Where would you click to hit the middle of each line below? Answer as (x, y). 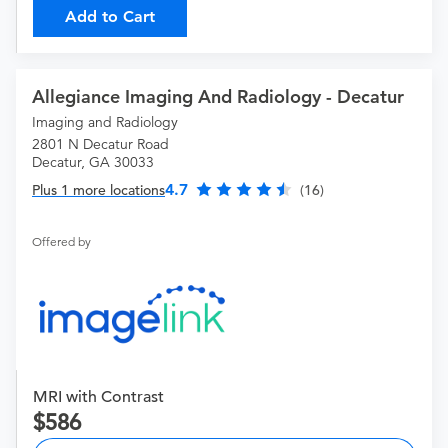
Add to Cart (110, 17)
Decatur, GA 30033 (93, 162)
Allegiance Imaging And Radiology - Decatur (218, 97)
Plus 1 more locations (98, 190)
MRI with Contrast (98, 397)
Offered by (61, 242)
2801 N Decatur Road (100, 144)
